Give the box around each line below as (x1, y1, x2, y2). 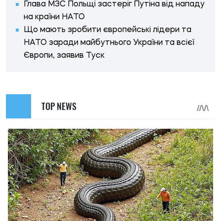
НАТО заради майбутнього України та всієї (24, 38, 194, 47)
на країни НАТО (24, 13, 85, 21)
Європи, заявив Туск (24, 51, 105, 60)
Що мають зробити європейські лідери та (24, 26, 191, 34)
